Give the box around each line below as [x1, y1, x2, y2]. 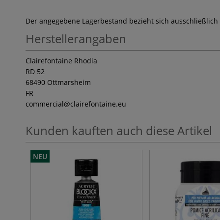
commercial [26, 99, 64, 109]
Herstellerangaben [26, 30, 126, 47]
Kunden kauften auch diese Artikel [26, 122, 212, 138]
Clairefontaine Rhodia [26, 56, 97, 65]
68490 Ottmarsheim [26, 78, 91, 87]
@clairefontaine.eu [64, 99, 126, 109]
